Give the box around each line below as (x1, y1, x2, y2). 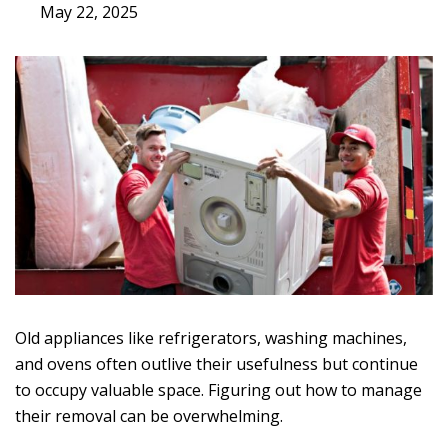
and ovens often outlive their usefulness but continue (15, 352, 418, 375)
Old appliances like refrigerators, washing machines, (15, 326, 407, 349)
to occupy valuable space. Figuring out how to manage (15, 378, 422, 401)
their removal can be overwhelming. (15, 404, 283, 427)
